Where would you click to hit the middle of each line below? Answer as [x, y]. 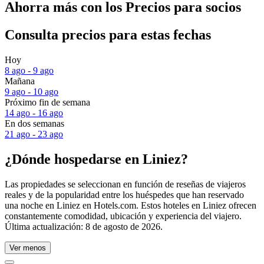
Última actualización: [45, 226]
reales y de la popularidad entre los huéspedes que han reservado [124, 194]
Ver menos [28, 247]
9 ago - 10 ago [32, 92]
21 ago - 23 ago [34, 134]
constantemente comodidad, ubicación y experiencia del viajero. [123, 216]
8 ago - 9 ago [29, 71]
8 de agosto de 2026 [123, 226]
